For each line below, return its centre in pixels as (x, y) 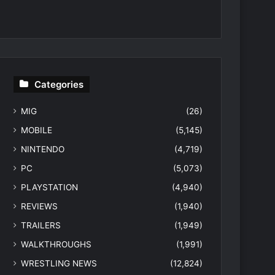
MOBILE (37, 130)
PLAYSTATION (50, 188)
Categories (59, 85)
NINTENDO (43, 149)
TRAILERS (41, 226)
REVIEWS (40, 207)
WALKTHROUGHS (56, 245)
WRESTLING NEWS (59, 264)
